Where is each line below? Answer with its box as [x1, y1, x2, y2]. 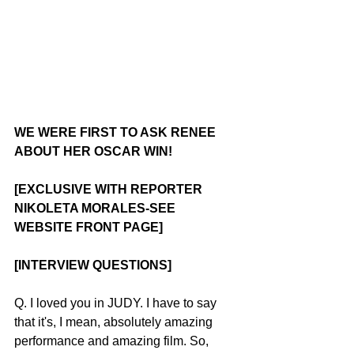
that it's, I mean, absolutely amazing [14, 315, 216, 330]
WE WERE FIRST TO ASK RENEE [14, 126, 219, 140]
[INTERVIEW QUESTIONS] [14, 258, 171, 273]
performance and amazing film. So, [14, 334, 212, 348]
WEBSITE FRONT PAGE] [14, 220, 163, 235]
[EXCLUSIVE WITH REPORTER [14, 183, 205, 197]
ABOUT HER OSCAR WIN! [14, 145, 172, 159]
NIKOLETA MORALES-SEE [14, 201, 179, 216]
